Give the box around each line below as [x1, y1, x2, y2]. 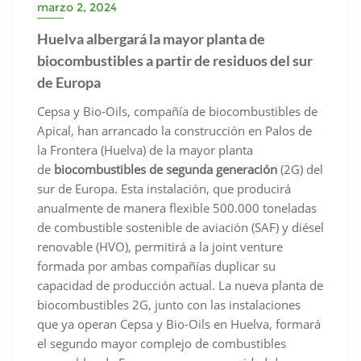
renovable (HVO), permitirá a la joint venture [37, 238, 283, 255]
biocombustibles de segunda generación [54, 160, 277, 177]
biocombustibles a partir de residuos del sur [37, 51, 313, 69]
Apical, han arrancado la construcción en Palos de [37, 122, 312, 139]
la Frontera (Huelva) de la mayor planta [37, 141, 253, 158]
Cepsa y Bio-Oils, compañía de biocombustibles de [37, 102, 317, 119]
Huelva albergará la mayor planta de [37, 29, 265, 48]
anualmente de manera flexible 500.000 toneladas [37, 199, 317, 216]
